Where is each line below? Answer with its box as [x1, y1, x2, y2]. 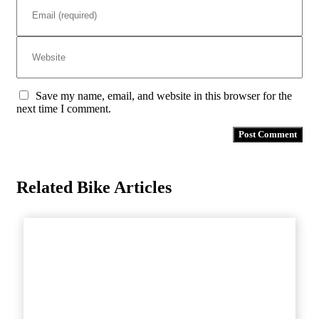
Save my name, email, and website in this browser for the [36, 89, 292, 102]
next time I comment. [16, 102, 111, 115]
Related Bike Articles [16, 177, 172, 197]
